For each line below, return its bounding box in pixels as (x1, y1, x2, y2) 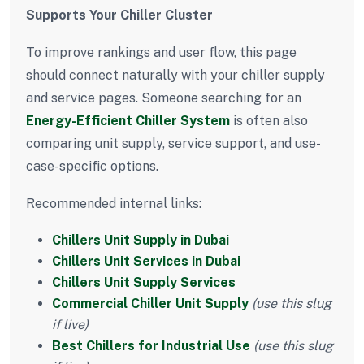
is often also (230, 112, 308, 128)
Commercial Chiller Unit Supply (52, 295, 249, 311)
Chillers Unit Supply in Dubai (52, 232, 229, 248)
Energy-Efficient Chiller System (26, 112, 230, 128)
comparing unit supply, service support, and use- (26, 135, 321, 151)
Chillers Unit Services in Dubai (52, 253, 240, 269)
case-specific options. (26, 158, 158, 174)
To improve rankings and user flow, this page (26, 44, 297, 60)
